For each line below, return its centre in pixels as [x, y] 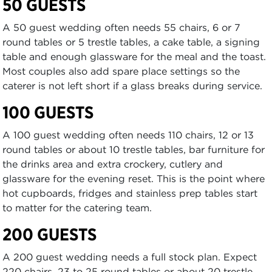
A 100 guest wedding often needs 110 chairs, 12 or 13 [128, 135]
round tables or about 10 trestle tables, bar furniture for [134, 149]
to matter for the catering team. [77, 208]
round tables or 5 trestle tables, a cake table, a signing [131, 42]
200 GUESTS [49, 234]
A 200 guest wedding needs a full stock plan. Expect [130, 257]
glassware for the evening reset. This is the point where [134, 178]
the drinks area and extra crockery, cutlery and [113, 164]
